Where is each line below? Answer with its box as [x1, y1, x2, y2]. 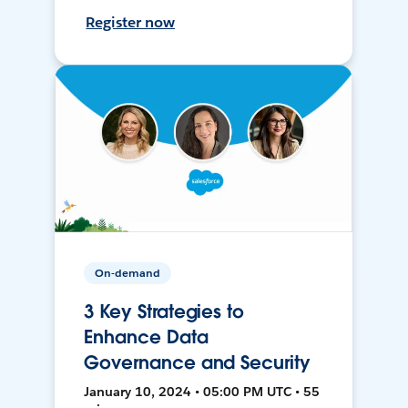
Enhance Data [84, 325, 209, 350]
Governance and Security [84, 351, 311, 375]
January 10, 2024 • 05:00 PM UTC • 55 [84, 383, 321, 401]
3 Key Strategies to [84, 300, 244, 324]
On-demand [95, 265, 161, 281]
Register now [86, 13, 176, 33]
